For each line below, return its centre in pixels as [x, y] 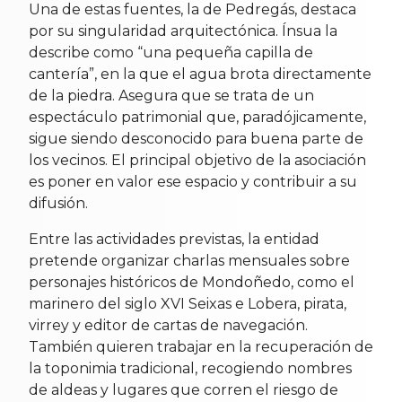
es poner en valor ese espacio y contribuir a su [193, 182]
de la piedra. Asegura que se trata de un [171, 96]
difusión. [58, 204]
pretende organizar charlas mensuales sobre [189, 261]
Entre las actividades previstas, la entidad [174, 240]
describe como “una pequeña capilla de [171, 53]
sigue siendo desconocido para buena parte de [196, 139]
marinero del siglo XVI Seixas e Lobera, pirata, [188, 304]
